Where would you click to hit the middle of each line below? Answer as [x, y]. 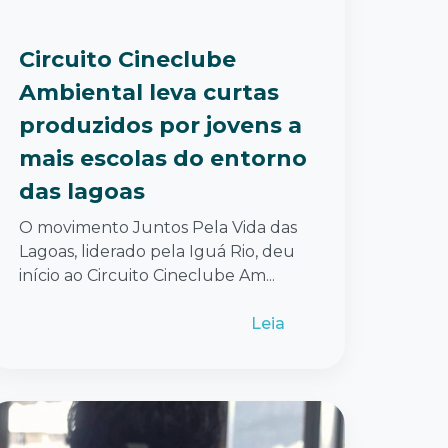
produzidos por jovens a [160, 125]
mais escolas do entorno [163, 158]
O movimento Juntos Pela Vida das [158, 227]
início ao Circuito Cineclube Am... [147, 275]
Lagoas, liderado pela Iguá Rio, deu [157, 251]
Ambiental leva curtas [149, 92]
